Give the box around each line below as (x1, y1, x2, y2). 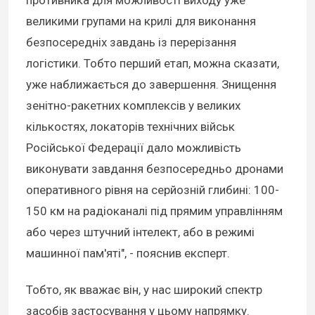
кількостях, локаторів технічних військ (26, 120, 235, 134)
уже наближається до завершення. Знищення (26, 77, 276, 92)
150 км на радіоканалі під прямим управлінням (26, 204, 283, 219)
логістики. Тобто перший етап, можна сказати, (26, 56, 279, 71)
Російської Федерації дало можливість (26, 141, 241, 155)
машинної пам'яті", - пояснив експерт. (26, 246, 230, 261)
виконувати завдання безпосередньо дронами (26, 162, 283, 176)
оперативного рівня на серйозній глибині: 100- (26, 183, 279, 198)
